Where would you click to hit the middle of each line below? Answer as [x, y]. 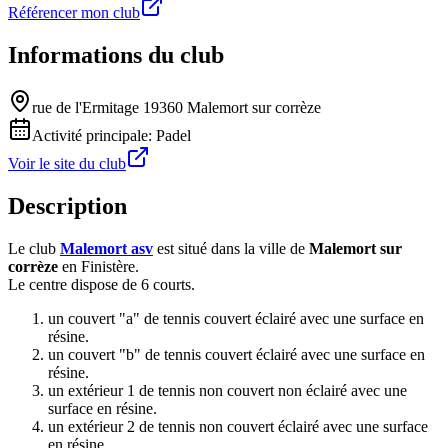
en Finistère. [98, 267]
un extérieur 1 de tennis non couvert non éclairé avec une [227, 391]
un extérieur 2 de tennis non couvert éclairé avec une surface [238, 427]
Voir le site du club [67, 164]
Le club [34, 249]
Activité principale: [94, 136]
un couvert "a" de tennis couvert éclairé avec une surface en [236, 319]
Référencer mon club [74, 13]
